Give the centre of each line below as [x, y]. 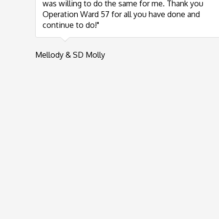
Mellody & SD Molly [70, 55]
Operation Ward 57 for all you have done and [121, 14]
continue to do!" [71, 25]
